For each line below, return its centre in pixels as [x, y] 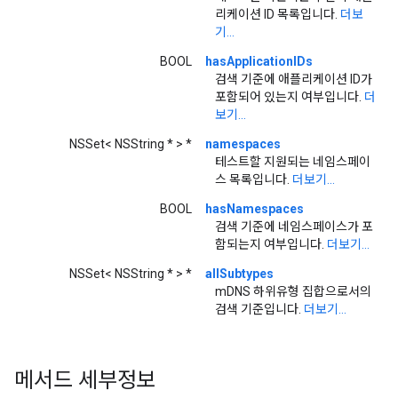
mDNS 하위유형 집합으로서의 [293, 291]
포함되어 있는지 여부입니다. [290, 96]
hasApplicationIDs [259, 61]
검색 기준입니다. [259, 309]
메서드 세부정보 [85, 380]
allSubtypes [239, 273]
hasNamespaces [255, 208]
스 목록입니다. [254, 179]
